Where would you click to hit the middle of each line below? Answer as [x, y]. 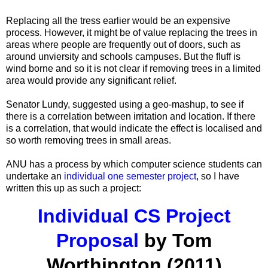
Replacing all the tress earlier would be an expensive [118, 20]
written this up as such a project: [74, 188]
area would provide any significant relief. [91, 80]
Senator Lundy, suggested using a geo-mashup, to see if [125, 104]
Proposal [98, 240]
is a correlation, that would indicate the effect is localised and [134, 128]
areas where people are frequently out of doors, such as [123, 44]
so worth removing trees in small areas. [89, 140]
